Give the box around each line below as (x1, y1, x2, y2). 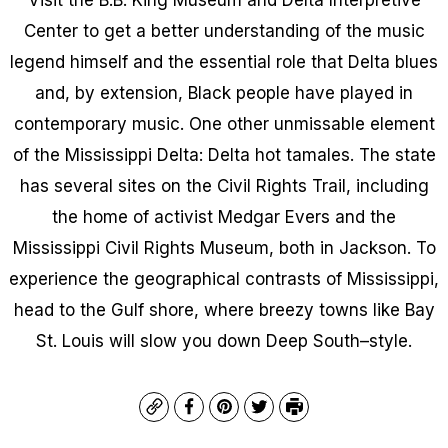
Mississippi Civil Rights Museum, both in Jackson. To (12, 237, 436, 258)
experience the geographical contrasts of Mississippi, (9, 268, 439, 289)
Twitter (257, 405, 316, 428)
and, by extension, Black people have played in (35, 82, 413, 103)
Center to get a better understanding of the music (23, 20, 425, 41)
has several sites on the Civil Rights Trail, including (19, 175, 429, 196)
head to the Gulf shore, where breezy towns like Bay (13, 299, 435, 320)
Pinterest (222, 405, 297, 428)
